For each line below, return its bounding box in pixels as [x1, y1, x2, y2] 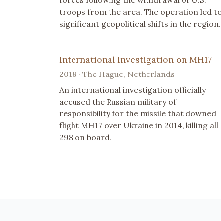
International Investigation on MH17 [59, 53, 212, 65]
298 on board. [59, 132, 111, 142]
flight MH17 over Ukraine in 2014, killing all [59, 120, 218, 130]
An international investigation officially [59, 84, 206, 95]
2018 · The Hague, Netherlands [59, 69, 175, 79]
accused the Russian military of [59, 96, 176, 107]
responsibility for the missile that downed [59, 108, 216, 118]
